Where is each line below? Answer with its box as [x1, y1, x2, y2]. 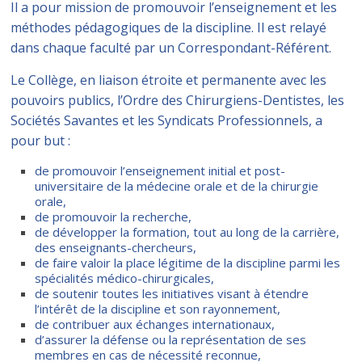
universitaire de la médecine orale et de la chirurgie [35, 178, 319, 194]
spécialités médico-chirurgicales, [35, 270, 215, 286]
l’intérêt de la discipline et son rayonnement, [35, 301, 281, 317]
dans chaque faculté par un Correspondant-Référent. [11, 39, 332, 57]
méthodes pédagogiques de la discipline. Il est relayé [11, 19, 327, 36]
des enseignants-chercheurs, [35, 239, 197, 255]
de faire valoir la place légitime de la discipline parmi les [35, 255, 341, 271]
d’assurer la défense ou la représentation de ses [35, 331, 307, 347]
